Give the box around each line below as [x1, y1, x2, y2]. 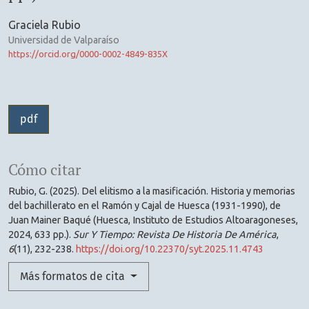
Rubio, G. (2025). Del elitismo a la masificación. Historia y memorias [8, 186, 295, 197]
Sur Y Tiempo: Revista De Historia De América [73, 229, 277, 241]
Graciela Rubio [8, 19, 81, 32]
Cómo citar [8, 160, 81, 180]
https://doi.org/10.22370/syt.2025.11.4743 [76, 243, 263, 255]
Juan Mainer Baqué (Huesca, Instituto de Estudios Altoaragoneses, [8, 215, 298, 226]
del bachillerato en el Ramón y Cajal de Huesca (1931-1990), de [8, 200, 281, 212]
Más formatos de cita [20, 270, 128, 283]
